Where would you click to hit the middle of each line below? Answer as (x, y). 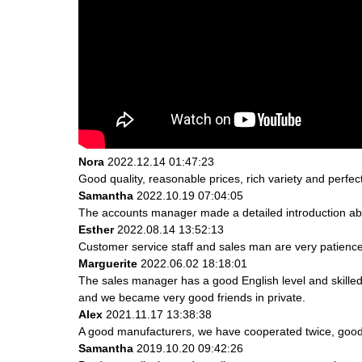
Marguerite (108, 263)
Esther (96, 229)
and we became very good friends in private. (192, 297)
